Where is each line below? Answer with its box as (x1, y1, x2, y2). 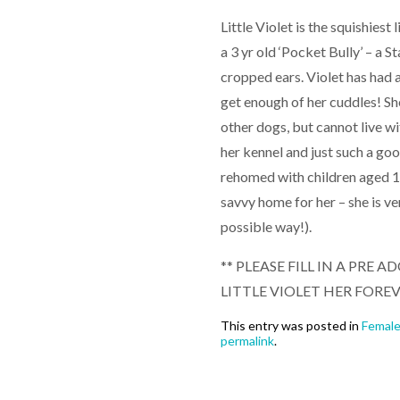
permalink (221, 333, 274, 349)
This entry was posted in (221, 318, 362, 334)
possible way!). (221, 218, 312, 236)
